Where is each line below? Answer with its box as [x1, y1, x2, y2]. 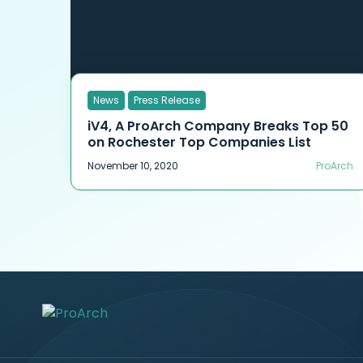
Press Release [134, 93, 201, 108]
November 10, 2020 [88, 159, 179, 173]
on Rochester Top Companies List [88, 133, 312, 152]
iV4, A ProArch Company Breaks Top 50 [88, 117, 349, 136]
